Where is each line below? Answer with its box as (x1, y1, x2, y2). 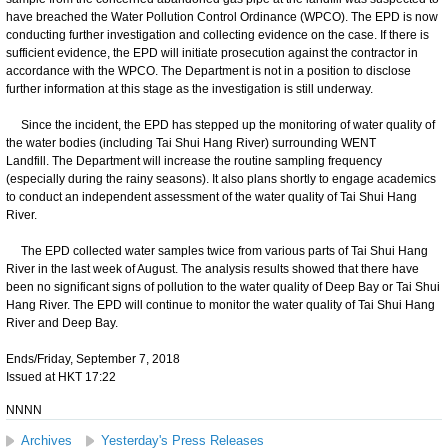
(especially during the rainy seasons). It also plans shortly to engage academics (6, 171, 436, 186)
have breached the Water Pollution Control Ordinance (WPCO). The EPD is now (6, 9, 438, 24)
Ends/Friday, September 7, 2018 (6, 351, 180, 366)
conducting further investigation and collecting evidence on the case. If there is (6, 27, 429, 42)
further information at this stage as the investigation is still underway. (6, 81, 373, 96)
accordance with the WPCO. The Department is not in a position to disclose (6, 63, 411, 78)
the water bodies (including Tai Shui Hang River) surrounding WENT (6, 135, 376, 150)
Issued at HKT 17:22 (6, 369, 116, 384)
